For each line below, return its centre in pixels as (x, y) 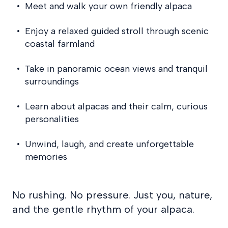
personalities (52, 119)
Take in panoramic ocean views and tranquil (116, 68)
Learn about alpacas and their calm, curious (116, 106)
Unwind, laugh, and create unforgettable (109, 144)
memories (46, 156)
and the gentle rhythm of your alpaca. (103, 209)
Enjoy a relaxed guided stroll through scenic (117, 31)
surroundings (52, 81)
